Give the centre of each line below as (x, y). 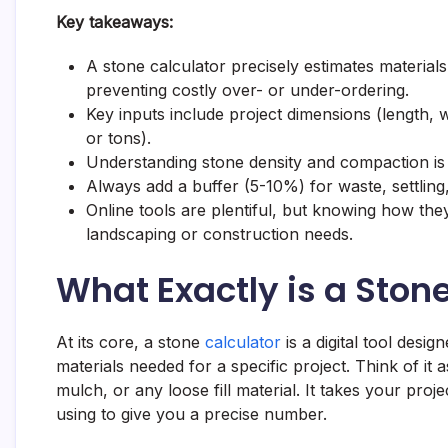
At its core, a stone (130, 341)
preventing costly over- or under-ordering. (247, 89)
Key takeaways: (114, 21)
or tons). (118, 137)
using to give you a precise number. (191, 413)
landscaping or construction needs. (219, 233)
